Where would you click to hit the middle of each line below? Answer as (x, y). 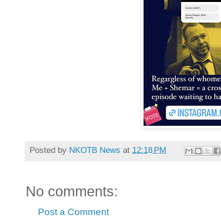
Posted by (49, 150)
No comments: (72, 192)
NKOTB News (95, 150)
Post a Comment (74, 212)
